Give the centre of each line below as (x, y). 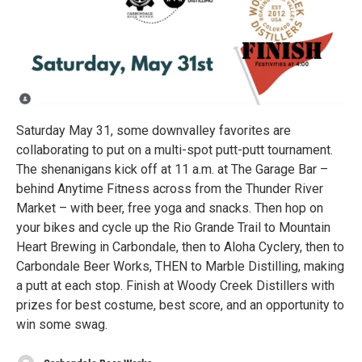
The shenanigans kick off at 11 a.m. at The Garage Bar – (172, 169)
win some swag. (62, 324)
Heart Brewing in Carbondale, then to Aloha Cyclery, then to (180, 246)
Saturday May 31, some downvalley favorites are (154, 130)
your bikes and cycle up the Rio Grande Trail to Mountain (173, 227)
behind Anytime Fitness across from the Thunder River (170, 188)
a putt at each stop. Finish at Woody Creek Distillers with (175, 285)
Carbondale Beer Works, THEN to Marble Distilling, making (180, 266)
